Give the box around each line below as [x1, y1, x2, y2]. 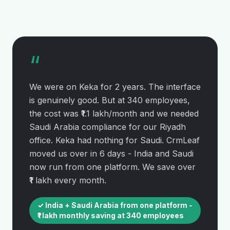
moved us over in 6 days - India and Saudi [29, 148, 194, 159]
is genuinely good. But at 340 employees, [29, 95, 190, 105]
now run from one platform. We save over [29, 162, 196, 172]
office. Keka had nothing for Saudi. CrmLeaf [29, 135, 200, 145]
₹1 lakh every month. [29, 175, 106, 185]
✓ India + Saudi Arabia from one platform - [37, 201, 193, 209]
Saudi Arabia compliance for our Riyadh [29, 122, 186, 132]
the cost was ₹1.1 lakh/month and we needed [29, 108, 199, 119]
